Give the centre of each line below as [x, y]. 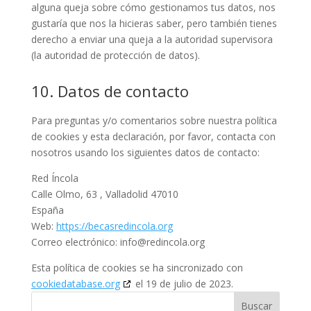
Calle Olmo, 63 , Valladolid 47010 [104, 194]
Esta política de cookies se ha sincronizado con [137, 268]
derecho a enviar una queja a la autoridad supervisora [152, 40]
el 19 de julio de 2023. [183, 284]
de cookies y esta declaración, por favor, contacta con [153, 137]
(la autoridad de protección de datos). [115, 56]
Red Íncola [54, 178]
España [47, 210]
